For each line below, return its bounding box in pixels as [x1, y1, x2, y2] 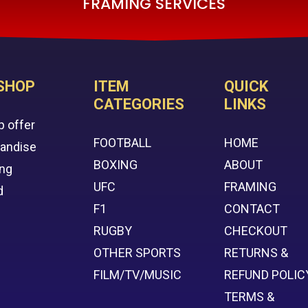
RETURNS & [224, 245, 289, 260]
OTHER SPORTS [93, 245, 181, 260]
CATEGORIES [93, 95, 185, 113]
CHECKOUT [224, 223, 288, 238]
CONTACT [224, 201, 280, 216]
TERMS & [224, 289, 275, 304]
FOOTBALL [93, 135, 152, 150]
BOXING [93, 157, 138, 172]
